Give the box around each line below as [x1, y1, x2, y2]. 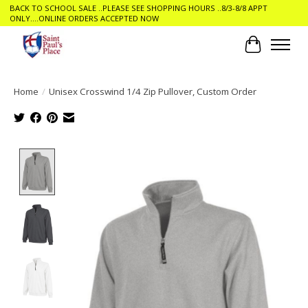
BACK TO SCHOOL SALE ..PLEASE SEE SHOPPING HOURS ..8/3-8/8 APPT [9, 3, 267, 14]
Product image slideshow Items [60, 148, 221, 164]
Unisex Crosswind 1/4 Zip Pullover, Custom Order [49, 85, 256, 98]
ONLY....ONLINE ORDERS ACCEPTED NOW [9, 13, 159, 24]
